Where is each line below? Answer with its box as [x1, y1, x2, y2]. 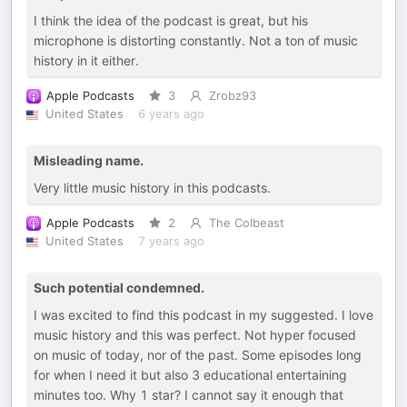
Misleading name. [34, 153, 144, 169]
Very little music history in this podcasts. [34, 180, 271, 196]
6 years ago [137, 107, 204, 122]
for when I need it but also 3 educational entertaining [34, 367, 347, 383]
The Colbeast [208, 216, 284, 231]
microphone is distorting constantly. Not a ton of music [34, 33, 358, 49]
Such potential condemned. [34, 280, 204, 296]
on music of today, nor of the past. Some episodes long [34, 347, 362, 363]
